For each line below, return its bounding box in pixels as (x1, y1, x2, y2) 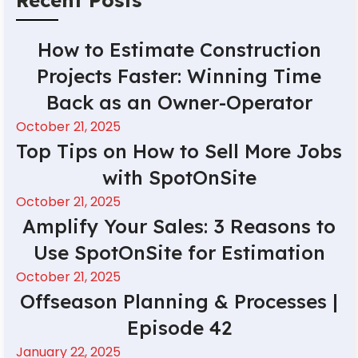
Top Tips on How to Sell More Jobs (16, 138, 342, 163)
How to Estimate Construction (37, 37, 321, 62)
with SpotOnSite (101, 165, 257, 189)
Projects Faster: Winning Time (37, 63, 321, 88)
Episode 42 (126, 315, 232, 340)
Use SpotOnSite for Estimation (33, 240, 325, 265)
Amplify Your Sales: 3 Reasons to (22, 213, 336, 238)
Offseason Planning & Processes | (20, 288, 338, 313)
